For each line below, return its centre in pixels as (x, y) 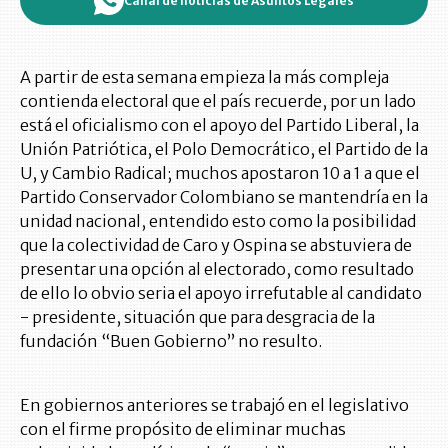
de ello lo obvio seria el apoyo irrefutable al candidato (221, 293)
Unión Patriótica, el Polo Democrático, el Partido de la (224, 149)
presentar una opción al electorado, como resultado (217, 269)
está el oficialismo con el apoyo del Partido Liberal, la (219, 125)
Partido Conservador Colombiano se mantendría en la (224, 197)
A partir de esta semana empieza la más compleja (204, 77)
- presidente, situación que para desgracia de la (197, 317)
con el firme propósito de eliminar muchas (183, 429)
